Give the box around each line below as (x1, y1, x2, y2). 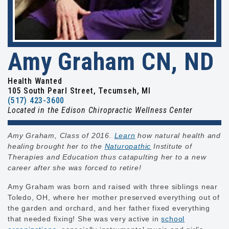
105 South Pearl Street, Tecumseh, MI (8, 85, 151, 96)
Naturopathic (104, 142, 151, 150)
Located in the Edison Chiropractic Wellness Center (8, 105, 193, 115)
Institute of (151, 142, 192, 150)
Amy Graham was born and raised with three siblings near (8, 182, 218, 191)
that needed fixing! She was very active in (8, 214, 162, 223)
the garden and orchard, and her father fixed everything (8, 203, 210, 212)
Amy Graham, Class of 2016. (8, 131, 114, 140)
